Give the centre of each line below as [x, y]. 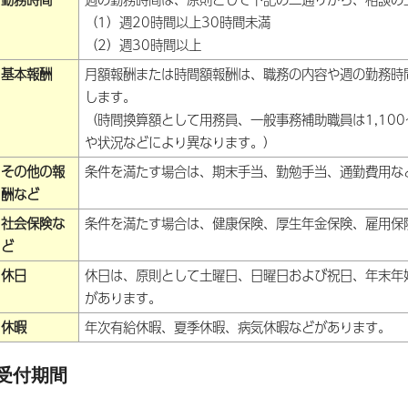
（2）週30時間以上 [143, 44]
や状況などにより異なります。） [180, 142]
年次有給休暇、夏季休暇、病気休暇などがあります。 [238, 326]
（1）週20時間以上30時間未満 [178, 21]
